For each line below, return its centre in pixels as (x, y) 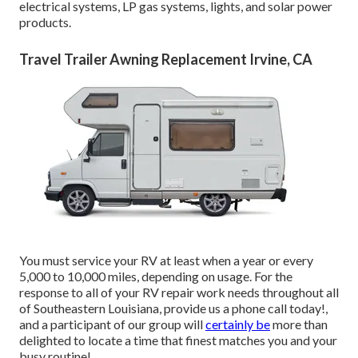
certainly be (238, 324)
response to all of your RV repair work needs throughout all (179, 292)
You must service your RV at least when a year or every (166, 261)
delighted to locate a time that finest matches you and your (178, 340)
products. (45, 22)
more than (299, 324)
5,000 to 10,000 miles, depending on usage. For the (156, 276)
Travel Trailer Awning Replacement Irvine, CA (166, 60)
